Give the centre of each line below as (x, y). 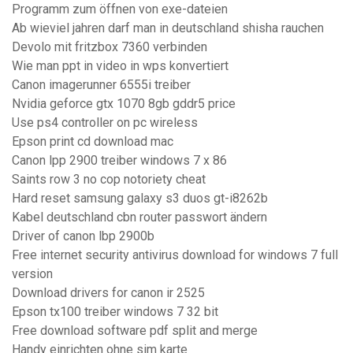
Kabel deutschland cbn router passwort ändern (139, 217)
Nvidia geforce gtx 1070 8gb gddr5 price (124, 104)
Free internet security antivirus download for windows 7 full (175, 255)
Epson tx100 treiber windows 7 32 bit (115, 312)
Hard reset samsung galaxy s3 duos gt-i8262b (140, 199)
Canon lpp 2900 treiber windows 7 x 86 (119, 161)
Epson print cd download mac (93, 142)
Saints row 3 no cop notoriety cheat (109, 180)
